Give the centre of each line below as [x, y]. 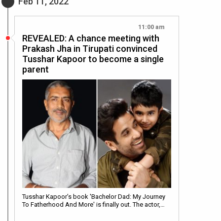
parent [36, 70]
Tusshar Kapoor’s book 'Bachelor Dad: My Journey [94, 196]
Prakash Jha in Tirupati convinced [90, 49]
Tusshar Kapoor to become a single [93, 59]
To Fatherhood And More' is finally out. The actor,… [93, 204]
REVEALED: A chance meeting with [91, 38]
